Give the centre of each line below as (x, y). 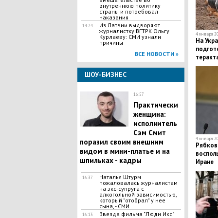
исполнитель (155, 123)
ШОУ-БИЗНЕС (105, 74)
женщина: (149, 114)
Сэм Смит (149, 133)
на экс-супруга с (121, 189)
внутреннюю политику (130, 6)
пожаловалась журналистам (138, 183)
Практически (155, 105)
